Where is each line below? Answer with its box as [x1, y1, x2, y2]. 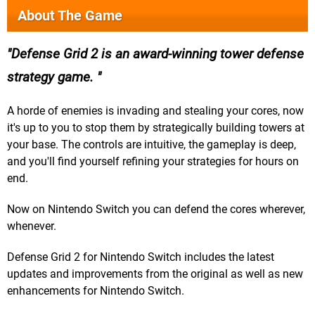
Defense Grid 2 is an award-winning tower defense [11, 46, 304, 63]
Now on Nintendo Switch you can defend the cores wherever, [7, 202, 305, 217]
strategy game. [7, 69, 97, 86]
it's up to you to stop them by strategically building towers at [7, 121, 304, 135]
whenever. [7, 219, 56, 233]
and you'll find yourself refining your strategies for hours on [7, 155, 299, 169]
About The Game [18, 7, 122, 25]
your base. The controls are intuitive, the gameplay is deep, [7, 138, 296, 152]
